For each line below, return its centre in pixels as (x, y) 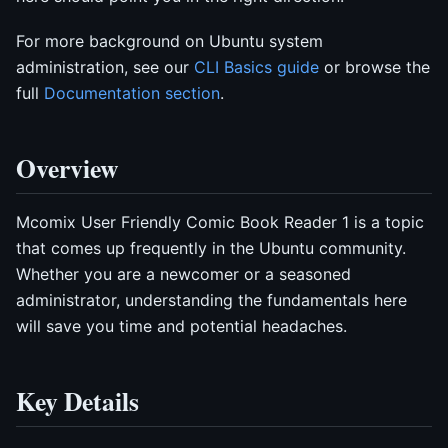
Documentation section (132, 92)
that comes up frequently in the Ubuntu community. (211, 247)
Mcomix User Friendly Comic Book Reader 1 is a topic (220, 221)
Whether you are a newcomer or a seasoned (183, 273)
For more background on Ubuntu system (169, 40)
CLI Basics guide (256, 66)
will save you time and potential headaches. (181, 325)
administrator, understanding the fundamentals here (211, 299)
